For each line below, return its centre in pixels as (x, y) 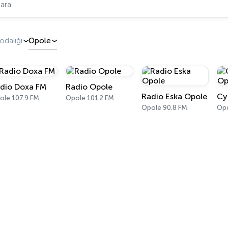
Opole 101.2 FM (90, 98)
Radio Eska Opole (174, 96)
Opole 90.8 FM (164, 108)
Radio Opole (89, 87)
